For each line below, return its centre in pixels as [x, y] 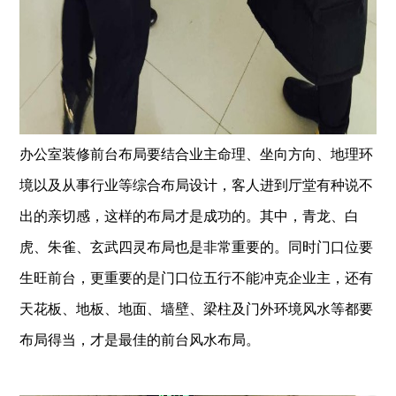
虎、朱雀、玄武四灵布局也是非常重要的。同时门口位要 [197, 247]
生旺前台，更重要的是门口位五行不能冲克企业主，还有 [197, 278]
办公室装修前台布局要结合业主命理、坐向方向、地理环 [197, 154]
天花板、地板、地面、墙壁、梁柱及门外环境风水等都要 [197, 309]
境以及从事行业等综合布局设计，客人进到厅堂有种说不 [197, 185]
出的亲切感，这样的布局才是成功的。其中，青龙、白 [190, 216]
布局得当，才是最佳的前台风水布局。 [140, 340]
